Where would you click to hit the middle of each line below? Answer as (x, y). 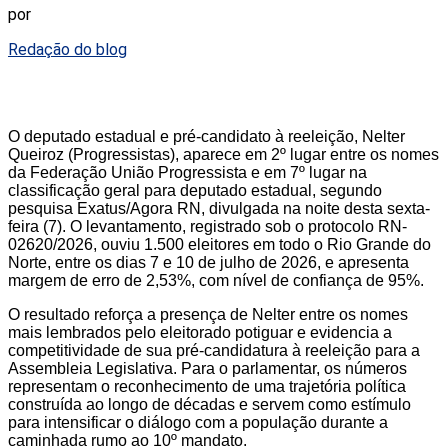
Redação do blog (67, 49)
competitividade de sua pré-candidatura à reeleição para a (214, 350)
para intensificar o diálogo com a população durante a (198, 422)
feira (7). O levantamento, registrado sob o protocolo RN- (207, 226)
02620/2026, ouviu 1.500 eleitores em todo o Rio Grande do (219, 244)
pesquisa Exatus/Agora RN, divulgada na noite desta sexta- (219, 208)
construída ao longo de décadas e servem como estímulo (209, 404)
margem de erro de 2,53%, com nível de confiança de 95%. (216, 280)
